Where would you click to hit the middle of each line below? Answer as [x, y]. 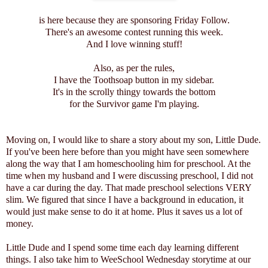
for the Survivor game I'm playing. [134, 104]
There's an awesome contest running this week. [134, 32]
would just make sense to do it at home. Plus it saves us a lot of [124, 212]
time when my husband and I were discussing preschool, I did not [130, 176]
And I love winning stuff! [134, 44]
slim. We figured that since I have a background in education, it [125, 200]
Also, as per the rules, [134, 68]
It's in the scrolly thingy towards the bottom [134, 92]
